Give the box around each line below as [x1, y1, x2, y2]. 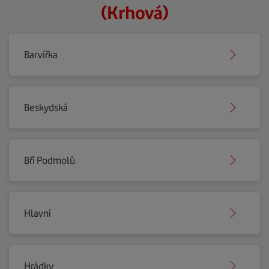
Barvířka [24, 49, 58, 61]
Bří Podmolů [24, 154, 75, 166]
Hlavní [24, 207, 51, 219]
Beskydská [24, 101, 68, 113]
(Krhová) [100, 2, 169, 23]
